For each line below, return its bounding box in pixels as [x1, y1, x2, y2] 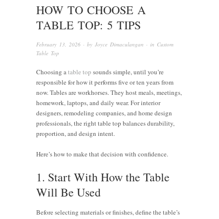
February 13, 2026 [36, 41, 81, 48]
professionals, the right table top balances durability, [36, 118, 175, 128]
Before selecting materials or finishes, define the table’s [36, 207, 180, 217]
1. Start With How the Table [36, 169, 170, 185]
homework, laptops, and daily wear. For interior [36, 98, 160, 107]
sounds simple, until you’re [91, 67, 164, 76]
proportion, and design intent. [36, 129, 115, 138]
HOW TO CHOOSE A [36, 2, 146, 18]
